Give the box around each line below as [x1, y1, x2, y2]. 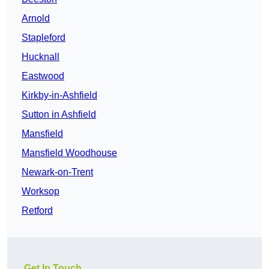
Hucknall [22, 52, 59, 62]
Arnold [22, 13, 50, 24]
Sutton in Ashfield [22, 109, 96, 120]
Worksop [22, 186, 59, 197]
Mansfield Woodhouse [22, 148, 117, 159]
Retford [22, 205, 53, 216]
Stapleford [22, 32, 65, 43]
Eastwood [22, 71, 64, 82]
